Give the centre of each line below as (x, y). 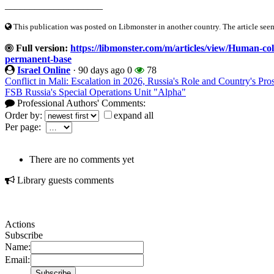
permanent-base (38, 59)
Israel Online (44, 70)
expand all (134, 115)
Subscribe (24, 235)
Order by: (25, 115)
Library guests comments (64, 180)
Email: (17, 259)
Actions (20, 224)
